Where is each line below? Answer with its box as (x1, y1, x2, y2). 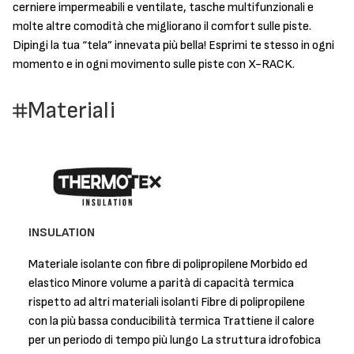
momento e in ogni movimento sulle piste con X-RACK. (13, 57, 295, 72)
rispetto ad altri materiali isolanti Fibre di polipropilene (28, 295, 305, 310)
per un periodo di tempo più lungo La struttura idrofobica (28, 333, 321, 348)
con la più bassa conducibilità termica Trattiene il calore (28, 314, 314, 329)
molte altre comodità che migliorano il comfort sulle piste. (13, 19, 311, 34)
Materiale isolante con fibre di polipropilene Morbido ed (28, 257, 307, 272)
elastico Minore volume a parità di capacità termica (28, 276, 294, 291)
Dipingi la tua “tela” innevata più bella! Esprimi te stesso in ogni (13, 38, 334, 53)
